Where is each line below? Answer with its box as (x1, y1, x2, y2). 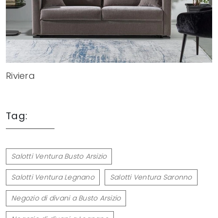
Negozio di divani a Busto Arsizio (11, 193, 121, 203)
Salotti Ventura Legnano (11, 172, 94, 182)
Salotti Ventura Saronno (109, 172, 192, 182)
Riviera (6, 69, 35, 82)
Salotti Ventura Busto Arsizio (11, 151, 107, 161)
